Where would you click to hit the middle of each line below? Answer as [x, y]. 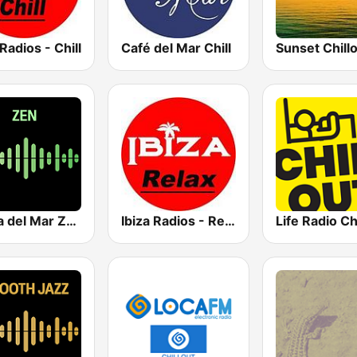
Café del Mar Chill [177, 47]
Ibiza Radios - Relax [230, 220]
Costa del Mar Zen [71, 220]
